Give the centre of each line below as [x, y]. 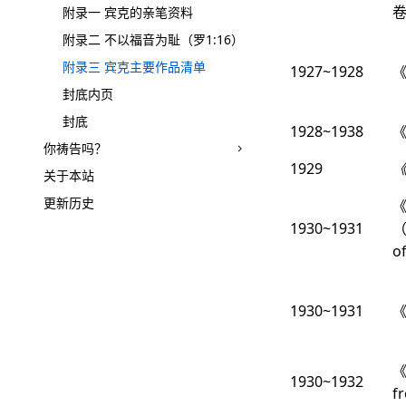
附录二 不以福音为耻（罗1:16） [153, 39]
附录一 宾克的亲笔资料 [128, 12]
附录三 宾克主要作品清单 [134, 67]
